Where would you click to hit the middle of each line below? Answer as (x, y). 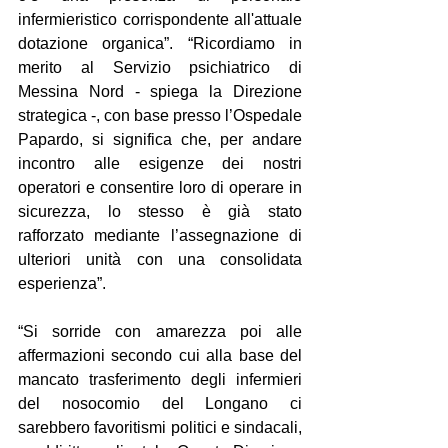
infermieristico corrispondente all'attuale (160, 19)
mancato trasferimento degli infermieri (160, 379)
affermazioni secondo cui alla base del (160, 355)
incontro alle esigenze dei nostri (160, 163)
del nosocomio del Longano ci (160, 403)
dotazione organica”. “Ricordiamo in (160, 43)
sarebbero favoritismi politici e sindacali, (160, 427)
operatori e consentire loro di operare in (160, 187)
